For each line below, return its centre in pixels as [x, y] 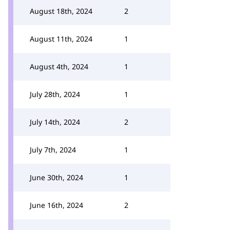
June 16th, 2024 [56, 205]
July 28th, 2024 [55, 94]
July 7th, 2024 [53, 150]
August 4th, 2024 [59, 66]
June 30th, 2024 [56, 177]
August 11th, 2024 [61, 39]
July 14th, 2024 [55, 122]
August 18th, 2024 [61, 11]
